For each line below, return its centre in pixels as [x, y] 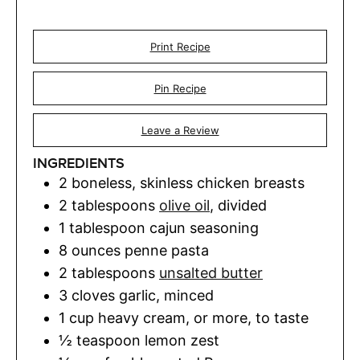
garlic [137, 296]
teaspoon [108, 341]
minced [189, 296]
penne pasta [167, 251]
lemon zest [182, 341]
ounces [96, 251]
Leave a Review [180, 131]
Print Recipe [180, 47]
